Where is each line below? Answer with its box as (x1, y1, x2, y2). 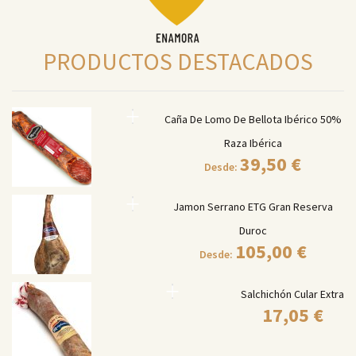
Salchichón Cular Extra (241, 287, 344, 301)
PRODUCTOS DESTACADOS (43, 46, 313, 76)
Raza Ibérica (223, 136, 282, 150)
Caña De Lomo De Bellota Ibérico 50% (164, 112, 342, 126)
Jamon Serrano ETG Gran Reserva (172, 199, 333, 214)
